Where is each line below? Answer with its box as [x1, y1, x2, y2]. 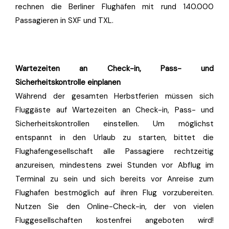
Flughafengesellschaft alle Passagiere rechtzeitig [15, 146, 214, 156]
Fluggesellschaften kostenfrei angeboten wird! [15, 215, 214, 225]
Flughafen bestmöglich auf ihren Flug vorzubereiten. [15, 188, 214, 198]
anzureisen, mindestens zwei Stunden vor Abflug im [15, 160, 214, 170]
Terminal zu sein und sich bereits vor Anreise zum [15, 174, 214, 184]
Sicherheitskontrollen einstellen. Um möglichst [15, 119, 214, 129]
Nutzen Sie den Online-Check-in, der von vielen [15, 201, 214, 212]
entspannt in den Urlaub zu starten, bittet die [15, 132, 214, 143]
